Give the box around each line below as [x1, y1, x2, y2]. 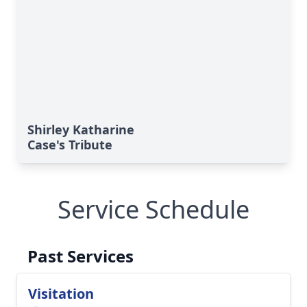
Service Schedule [58, 193, 249, 226]
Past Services [27, 245, 134, 267]
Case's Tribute [27, 136, 112, 153]
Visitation [28, 284, 94, 303]
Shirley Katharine [27, 121, 134, 138]
